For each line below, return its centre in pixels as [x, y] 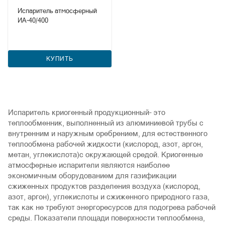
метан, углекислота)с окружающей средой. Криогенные [105, 154]
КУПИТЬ [60, 59]
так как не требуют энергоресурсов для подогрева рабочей [112, 207]
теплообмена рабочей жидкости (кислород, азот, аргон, [105, 144]
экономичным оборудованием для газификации [92, 176]
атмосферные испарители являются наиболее [89, 165]
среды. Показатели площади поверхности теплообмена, [106, 218]
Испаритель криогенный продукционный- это [87, 112]
